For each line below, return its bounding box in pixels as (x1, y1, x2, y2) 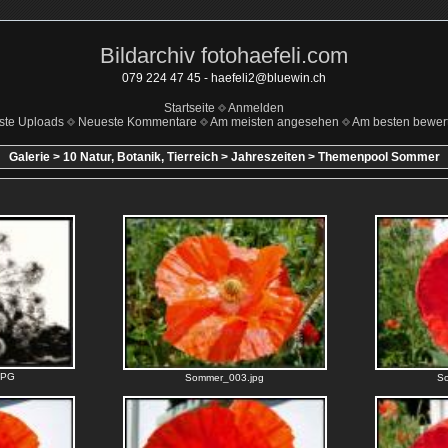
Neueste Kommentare (77, 115, 197, 129)
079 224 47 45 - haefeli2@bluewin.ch (122, 71, 326, 85)
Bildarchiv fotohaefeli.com (100, 43, 348, 68)
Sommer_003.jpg (185, 372, 264, 383)
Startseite (164, 101, 215, 115)
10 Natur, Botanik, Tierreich (62, 150, 218, 164)
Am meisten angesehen (209, 115, 339, 129)
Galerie (8, 150, 50, 164)
